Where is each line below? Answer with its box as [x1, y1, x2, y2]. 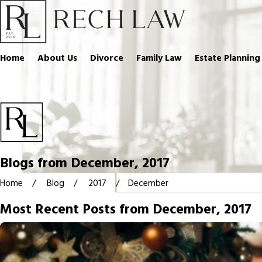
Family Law [136, 51, 182, 67]
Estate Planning [195, 51, 260, 67]
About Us [37, 51, 77, 67]
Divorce [90, 51, 123, 67]
